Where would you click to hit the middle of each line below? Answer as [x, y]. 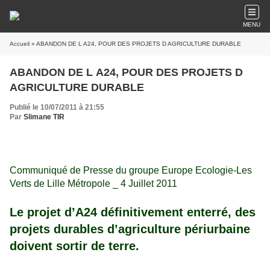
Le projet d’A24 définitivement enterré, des [133, 212]
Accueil [20, 44]
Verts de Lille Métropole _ [65, 184]
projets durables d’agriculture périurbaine [130, 229]
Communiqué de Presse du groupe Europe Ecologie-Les [131, 170]
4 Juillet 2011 [149, 184]
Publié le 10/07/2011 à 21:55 [57, 107]
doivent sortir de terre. [74, 246]
